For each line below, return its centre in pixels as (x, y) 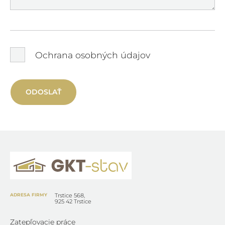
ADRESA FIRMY (29, 194)
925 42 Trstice (73, 201)
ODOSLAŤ (43, 92)
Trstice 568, (70, 195)
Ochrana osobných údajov (93, 55)
